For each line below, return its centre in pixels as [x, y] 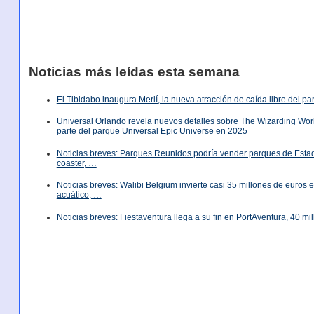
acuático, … [79, 195]
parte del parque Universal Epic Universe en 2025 [152, 131]
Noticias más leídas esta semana [134, 71]
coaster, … [76, 163]
